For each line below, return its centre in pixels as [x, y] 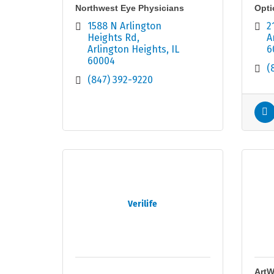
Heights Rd [112, 38]
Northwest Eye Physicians [130, 8]
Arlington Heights [127, 50]
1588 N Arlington [124, 26]
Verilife [143, 204]
